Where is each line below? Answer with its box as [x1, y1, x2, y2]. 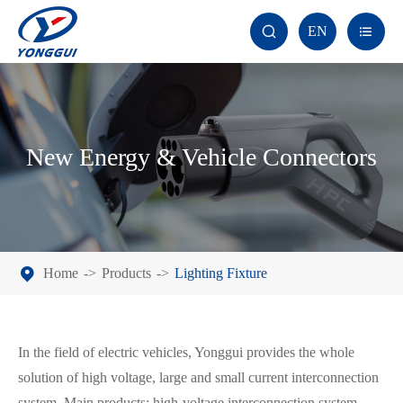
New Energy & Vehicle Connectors [26, 143, 377, 171]
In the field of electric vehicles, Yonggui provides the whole [18, 345, 354, 360]
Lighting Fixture [175, 265, 267, 281]
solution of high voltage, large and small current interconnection [18, 370, 379, 385]
